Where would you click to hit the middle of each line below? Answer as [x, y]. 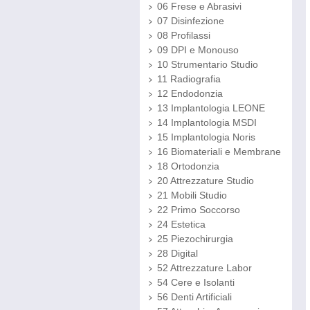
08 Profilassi [184, 35]
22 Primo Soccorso [199, 210]
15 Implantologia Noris [206, 137]
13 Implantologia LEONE [211, 108]
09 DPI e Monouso [198, 50]
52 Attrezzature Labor [204, 268]
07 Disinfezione [191, 21]
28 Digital [177, 253]
